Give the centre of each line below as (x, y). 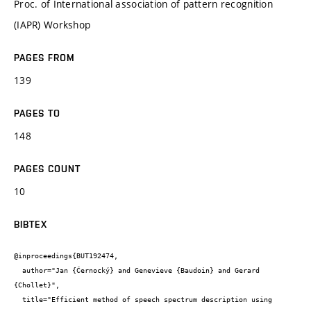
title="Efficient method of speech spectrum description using (18, 300)
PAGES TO (37, 113)
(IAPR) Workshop (52, 24)
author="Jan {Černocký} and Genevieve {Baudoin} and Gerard (18, 271)
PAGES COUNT (48, 168)
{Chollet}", (37, 285)
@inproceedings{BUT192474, (66, 256)
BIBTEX (31, 224)
